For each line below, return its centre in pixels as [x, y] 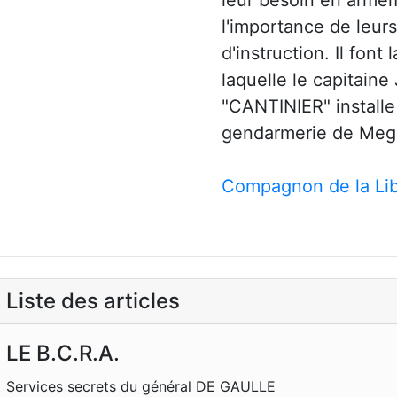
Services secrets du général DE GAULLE [141, 386]
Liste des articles [93, 301]
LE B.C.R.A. [63, 353]
